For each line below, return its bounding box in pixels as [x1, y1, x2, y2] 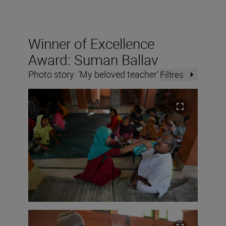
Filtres [160, 69, 184, 81]
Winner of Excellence [28, 34, 154, 53]
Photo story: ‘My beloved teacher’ [28, 68, 158, 81]
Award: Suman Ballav [28, 50, 158, 70]
